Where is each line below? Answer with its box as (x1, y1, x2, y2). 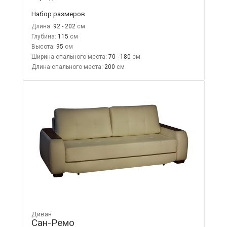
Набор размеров (31, 9, 85, 18)
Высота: (31, 43, 55, 50)
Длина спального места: (31, 63, 103, 70)
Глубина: (31, 32, 56, 40)
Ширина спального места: (31, 53, 107, 60)
